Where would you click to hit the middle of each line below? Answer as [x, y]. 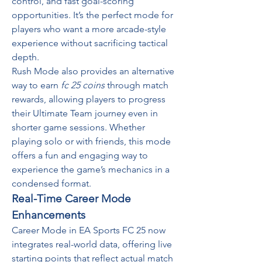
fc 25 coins [83, 85]
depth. [25, 57]
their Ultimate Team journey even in [85, 113]
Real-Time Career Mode [71, 199]
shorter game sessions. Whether [78, 127]
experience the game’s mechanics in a [91, 169]
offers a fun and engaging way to [80, 155]
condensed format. [51, 183]
